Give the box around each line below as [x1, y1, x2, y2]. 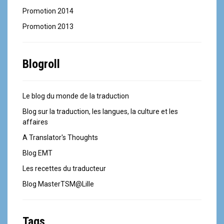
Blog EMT [22, 148, 52, 157]
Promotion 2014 [22, 6, 73, 15]
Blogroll [22, 56, 60, 71]
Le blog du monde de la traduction [22, 91, 129, 100]
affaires [22, 117, 48, 126]
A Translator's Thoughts [22, 133, 98, 141]
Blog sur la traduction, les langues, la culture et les [22, 107, 178, 115]
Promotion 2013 [22, 22, 73, 30]
